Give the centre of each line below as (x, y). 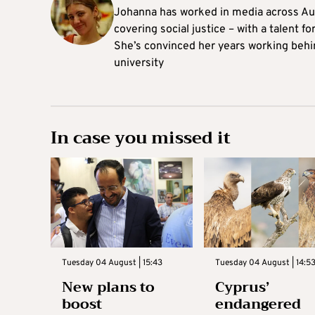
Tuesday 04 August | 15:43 (112, 263)
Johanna (135, 13)
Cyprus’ (242, 287)
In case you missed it (141, 138)
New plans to (108, 287)
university (139, 64)
